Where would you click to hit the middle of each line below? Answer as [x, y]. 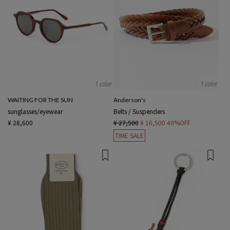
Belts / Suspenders [139, 111]
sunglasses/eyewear [35, 111]
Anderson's [129, 100]
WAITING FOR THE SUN [40, 100]
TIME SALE [129, 136]
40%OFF [178, 123]
